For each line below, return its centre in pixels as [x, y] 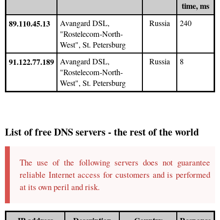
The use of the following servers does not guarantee [115, 162]
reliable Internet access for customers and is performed [115, 175]
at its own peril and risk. [60, 187]
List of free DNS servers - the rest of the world [102, 132]
